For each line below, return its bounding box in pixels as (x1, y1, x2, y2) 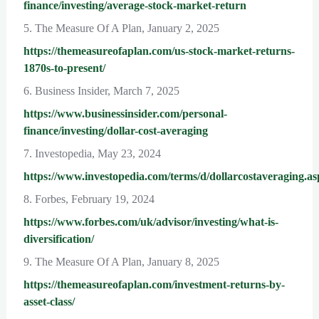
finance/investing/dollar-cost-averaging (23, 125, 208, 137)
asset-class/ (23, 296, 75, 308)
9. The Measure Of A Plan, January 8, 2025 (23, 256, 219, 268)
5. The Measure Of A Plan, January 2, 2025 (23, 22, 219, 35)
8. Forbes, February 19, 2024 (23, 193, 155, 206)
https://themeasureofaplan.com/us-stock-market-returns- (23, 45, 295, 58)
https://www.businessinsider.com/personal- (23, 108, 227, 120)
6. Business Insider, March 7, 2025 (23, 85, 179, 98)
